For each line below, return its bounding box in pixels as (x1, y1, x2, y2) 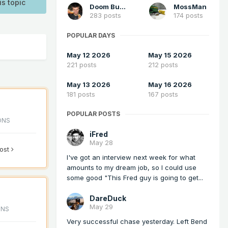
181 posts (67, 90, 95, 99)
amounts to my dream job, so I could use (67, 163, 196, 172)
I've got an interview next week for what (67, 153, 195, 162)
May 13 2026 (67, 80, 110, 89)
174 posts (174, 11, 203, 19)
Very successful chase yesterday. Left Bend (67, 217, 207, 226)
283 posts (90, 11, 122, 19)
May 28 (90, 138, 113, 147)
